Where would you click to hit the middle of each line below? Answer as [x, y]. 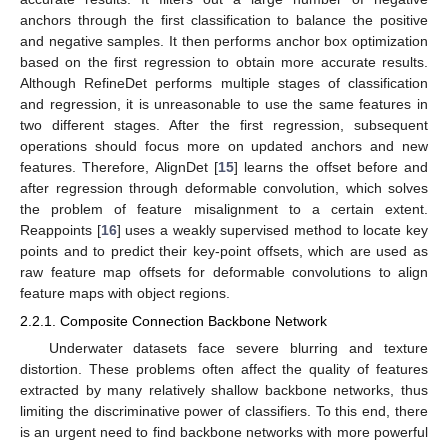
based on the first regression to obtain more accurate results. [224, 61]
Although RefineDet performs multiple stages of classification [224, 82]
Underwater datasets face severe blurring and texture [238, 348]
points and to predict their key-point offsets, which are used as [224, 250]
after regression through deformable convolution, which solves [224, 187]
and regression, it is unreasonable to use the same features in [224, 103]
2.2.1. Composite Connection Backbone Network [173, 320]
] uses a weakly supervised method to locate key [272, 229]
